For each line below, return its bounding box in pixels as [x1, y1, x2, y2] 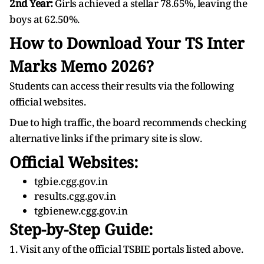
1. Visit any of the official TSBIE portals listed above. [9, 242, 243, 256]
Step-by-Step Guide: [9, 219, 153, 240]
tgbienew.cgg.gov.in [34, 204, 128, 217]
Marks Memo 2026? [9, 55, 154, 77]
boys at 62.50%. [9, 12, 80, 26]
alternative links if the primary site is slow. [9, 131, 202, 145]
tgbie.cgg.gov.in [34, 174, 108, 188]
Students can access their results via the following [9, 79, 234, 93]
